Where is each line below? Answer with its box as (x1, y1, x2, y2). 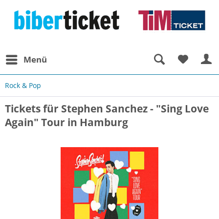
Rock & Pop (5, 81, 41, 90)
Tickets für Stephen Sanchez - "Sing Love (5, 102, 209, 115)
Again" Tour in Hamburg (5, 115, 128, 129)
